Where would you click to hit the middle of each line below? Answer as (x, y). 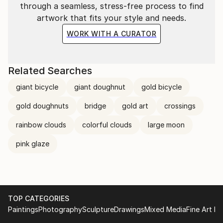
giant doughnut (100, 87)
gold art (135, 106)
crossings (180, 106)
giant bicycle (37, 87)
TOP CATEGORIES (39, 198)
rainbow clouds (41, 124)
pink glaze (33, 143)
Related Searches (50, 70)
